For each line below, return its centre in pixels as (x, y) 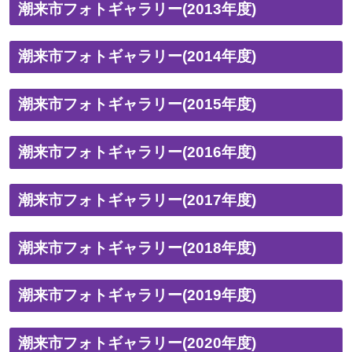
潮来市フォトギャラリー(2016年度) (137, 152)
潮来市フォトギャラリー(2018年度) (137, 247)
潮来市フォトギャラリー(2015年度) (137, 104)
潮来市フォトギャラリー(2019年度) (137, 295)
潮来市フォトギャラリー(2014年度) (137, 57)
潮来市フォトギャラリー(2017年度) (137, 200)
